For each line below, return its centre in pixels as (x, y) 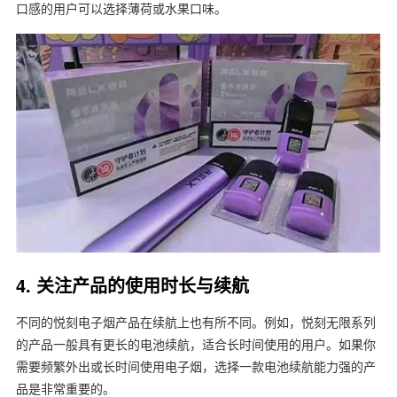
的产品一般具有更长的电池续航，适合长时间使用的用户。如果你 (195, 345)
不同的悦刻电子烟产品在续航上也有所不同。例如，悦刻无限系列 (195, 323)
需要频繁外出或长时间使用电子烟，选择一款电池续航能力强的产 (195, 367)
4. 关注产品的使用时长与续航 (132, 285)
